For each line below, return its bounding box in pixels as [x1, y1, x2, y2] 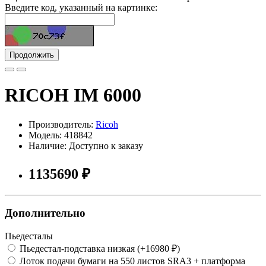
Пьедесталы [5, 230, 53, 241]
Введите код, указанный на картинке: [5, 2, 157, 12]
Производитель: [28, 119, 96, 129]
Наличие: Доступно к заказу [28, 140, 143, 151]
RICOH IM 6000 [5, 84, 141, 106]
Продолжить [9, 50, 54, 59]
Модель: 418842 [28, 129, 93, 140]
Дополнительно [5, 207, 85, 220]
